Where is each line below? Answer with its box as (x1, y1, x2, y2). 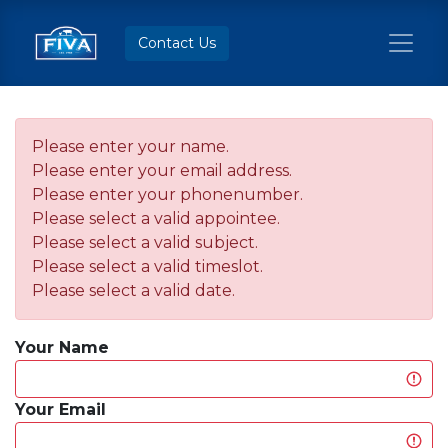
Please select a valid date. (32, 281, 235, 300)
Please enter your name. (32, 137, 229, 156)
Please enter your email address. (32, 161, 292, 180)
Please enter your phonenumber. (32, 185, 303, 204)
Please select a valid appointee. (32, 209, 280, 228)
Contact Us (138, 33, 216, 52)
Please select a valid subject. (32, 233, 258, 252)
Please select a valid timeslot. (32, 257, 263, 276)
